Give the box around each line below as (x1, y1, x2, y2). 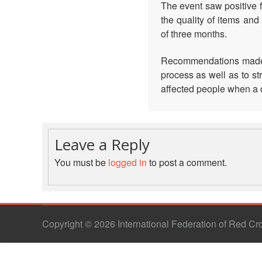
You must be (54, 156, 108, 170)
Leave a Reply (54, 134, 150, 156)
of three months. (160, 27, 227, 41)
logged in (108, 156, 147, 170)
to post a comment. (147, 156, 227, 170)
